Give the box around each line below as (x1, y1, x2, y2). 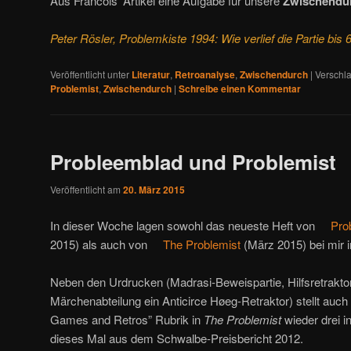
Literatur (132, 67, 170, 81)
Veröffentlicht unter (50, 67, 129, 81)
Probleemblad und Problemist (50, 147, 336, 176)
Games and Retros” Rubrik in (50, 311, 204, 328)
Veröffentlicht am (50, 183, 123, 197)
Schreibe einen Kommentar (179, 81, 301, 96)
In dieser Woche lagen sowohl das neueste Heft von (50, 216, 318, 233)
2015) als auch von (50, 235, 150, 252)
